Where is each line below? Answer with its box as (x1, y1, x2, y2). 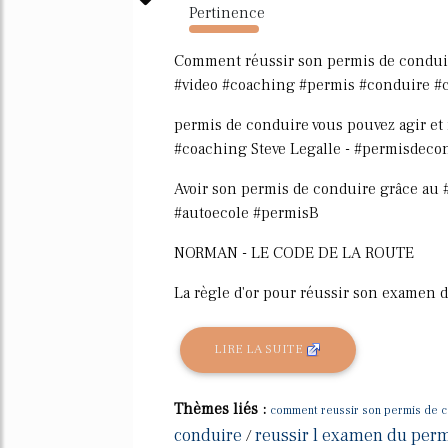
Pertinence (189, 3, 265, 23)
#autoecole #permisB (174, 203, 319, 223)
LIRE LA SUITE (214, 341, 307, 358)
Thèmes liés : (174, 398, 270, 419)
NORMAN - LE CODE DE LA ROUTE (174, 243, 414, 263)
